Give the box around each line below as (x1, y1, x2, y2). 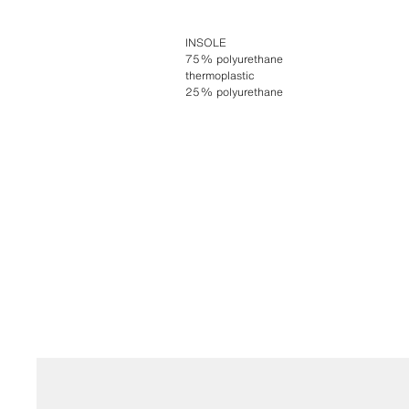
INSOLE (184, 34, 226, 50)
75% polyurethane (184, 50, 283, 67)
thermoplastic (184, 67, 255, 83)
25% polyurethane (184, 83, 283, 100)
